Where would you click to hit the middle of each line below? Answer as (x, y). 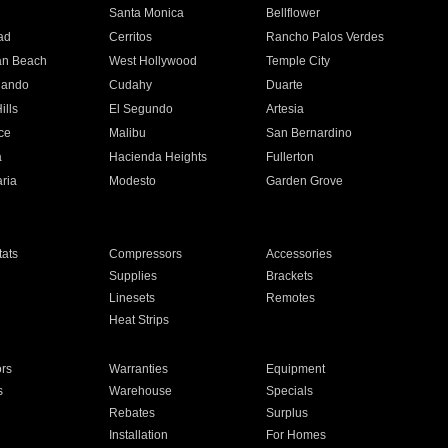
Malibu (127, 133)
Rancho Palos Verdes (325, 37)
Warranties (138, 369)
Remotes (291, 298)
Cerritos (130, 37)
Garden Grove (305, 181)
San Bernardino (309, 133)
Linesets (131, 298)
